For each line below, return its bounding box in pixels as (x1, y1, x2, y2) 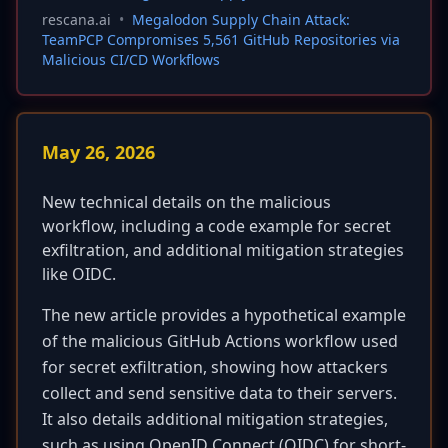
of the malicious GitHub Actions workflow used (42, 330, 398, 352)
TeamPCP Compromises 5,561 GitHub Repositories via (42, 30, 400, 49)
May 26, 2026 (42, 140, 155, 164)
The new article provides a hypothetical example (42, 304, 406, 326)
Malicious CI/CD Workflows (42, 50, 220, 69)
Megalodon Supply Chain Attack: (132, 10, 350, 29)
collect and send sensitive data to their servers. (42, 382, 397, 404)
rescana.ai (42, 10, 111, 29)
